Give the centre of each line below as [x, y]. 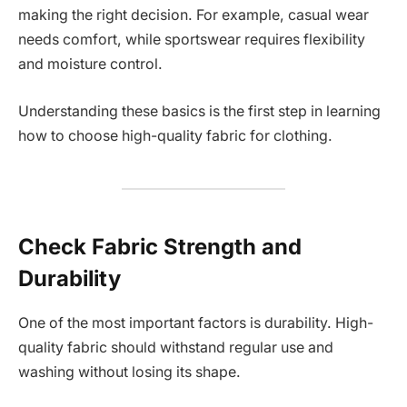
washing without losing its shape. [129, 372]
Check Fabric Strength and [160, 247]
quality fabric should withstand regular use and [176, 348]
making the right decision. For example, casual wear [194, 15]
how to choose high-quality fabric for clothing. [175, 135]
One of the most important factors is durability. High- [196, 323]
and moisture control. [90, 65]
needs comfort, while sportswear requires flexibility [192, 40]
